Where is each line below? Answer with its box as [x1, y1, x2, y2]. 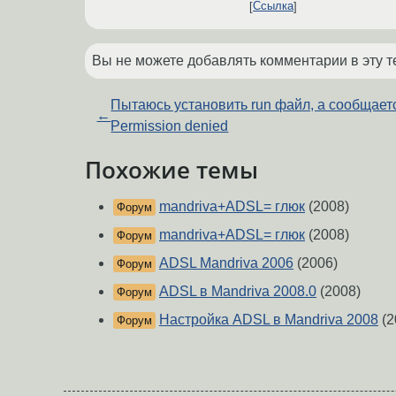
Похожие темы [85, 154, 258, 185]
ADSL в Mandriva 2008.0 [159, 284, 316, 300]
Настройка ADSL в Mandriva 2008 [159, 312, 378, 328]
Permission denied [110, 118, 229, 133]
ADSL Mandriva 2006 [159, 255, 293, 271]
